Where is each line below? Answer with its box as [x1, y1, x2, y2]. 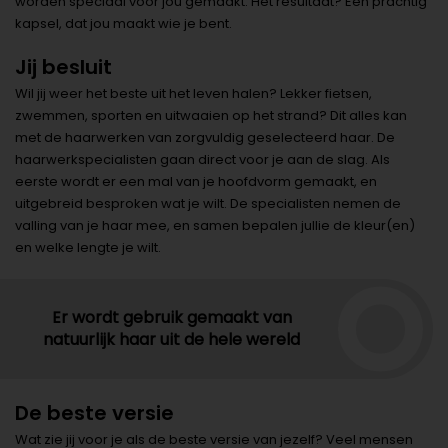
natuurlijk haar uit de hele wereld [43, 328, 300, 352]
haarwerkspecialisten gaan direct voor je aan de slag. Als [15, 150, 390, 170]
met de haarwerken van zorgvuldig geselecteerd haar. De [15, 128, 395, 148]
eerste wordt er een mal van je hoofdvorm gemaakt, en [15, 172, 377, 192]
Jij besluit [15, 53, 112, 82]
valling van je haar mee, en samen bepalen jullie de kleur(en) [15, 216, 415, 236]
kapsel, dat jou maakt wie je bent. [15, 14, 232, 34]
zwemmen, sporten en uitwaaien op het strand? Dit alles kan [15, 106, 407, 126]
